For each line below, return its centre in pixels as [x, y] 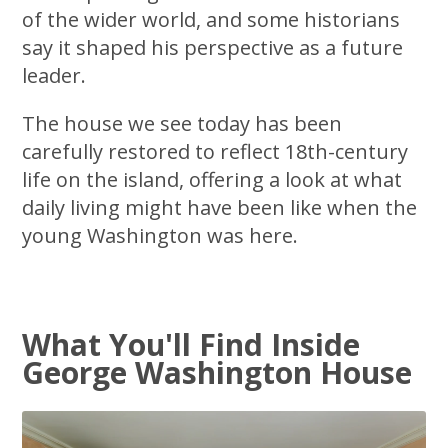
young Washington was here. [160, 235]
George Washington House [217, 372]
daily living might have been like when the [220, 207]
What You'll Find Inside [191, 344]
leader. [54, 75]
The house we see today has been [182, 123]
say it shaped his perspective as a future [213, 47]
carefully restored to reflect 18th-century [215, 151]
